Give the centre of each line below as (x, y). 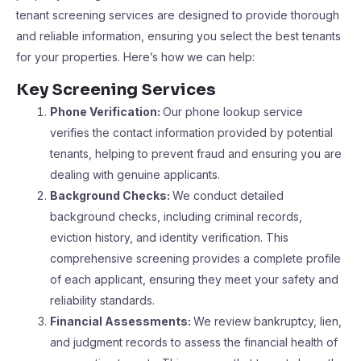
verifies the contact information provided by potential (191, 133)
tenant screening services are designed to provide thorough (178, 15)
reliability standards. (102, 300)
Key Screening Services (116, 90)
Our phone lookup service (233, 112)
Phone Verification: (106, 112)
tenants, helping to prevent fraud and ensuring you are (196, 154)
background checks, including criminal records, (176, 216)
